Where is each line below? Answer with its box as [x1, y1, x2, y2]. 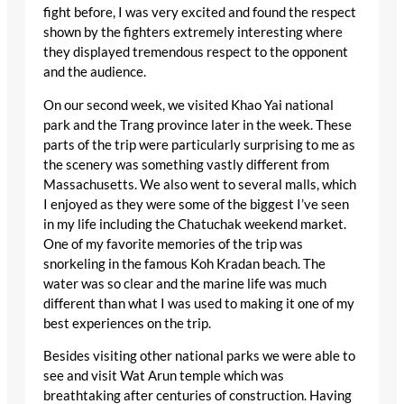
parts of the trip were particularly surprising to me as [43, 136, 355, 152]
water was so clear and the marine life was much [43, 275, 326, 291]
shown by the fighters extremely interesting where [43, 24, 343, 41]
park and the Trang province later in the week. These [43, 116, 352, 133]
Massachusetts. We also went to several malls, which [43, 176, 356, 192]
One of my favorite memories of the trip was [43, 235, 303, 252]
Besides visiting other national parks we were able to [43, 348, 355, 364]
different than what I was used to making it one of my [43, 295, 354, 311]
